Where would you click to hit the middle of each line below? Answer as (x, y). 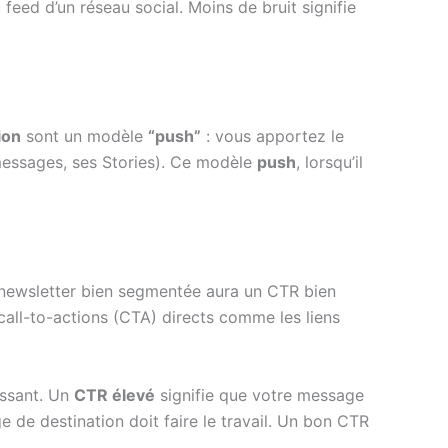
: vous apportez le (272, 135)
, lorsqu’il (329, 161)
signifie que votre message (259, 394)
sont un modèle (84, 135)
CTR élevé (114, 394)
